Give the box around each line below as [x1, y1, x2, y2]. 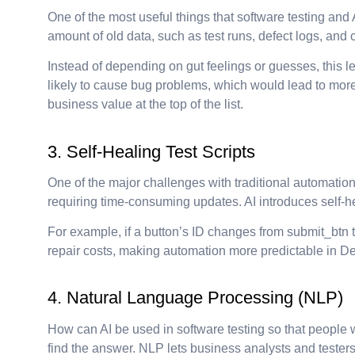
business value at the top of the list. [48, 97, 243, 112]
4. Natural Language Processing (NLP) [48, 288, 343, 308]
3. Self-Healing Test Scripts [48, 141, 255, 162]
